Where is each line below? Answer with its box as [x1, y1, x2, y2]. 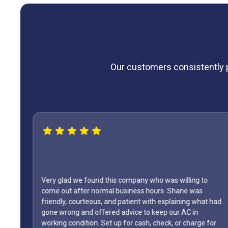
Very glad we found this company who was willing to [41, 176, 208, 185]
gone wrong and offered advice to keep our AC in [41, 208, 198, 217]
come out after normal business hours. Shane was [41, 187, 203, 195]
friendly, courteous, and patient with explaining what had [41, 197, 221, 206]
